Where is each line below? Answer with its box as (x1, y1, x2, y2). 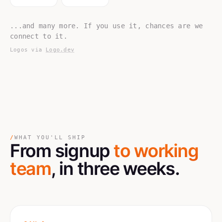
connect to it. (10, 32, 67, 40)
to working (113, 140, 199, 162)
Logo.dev (46, 47, 74, 53)
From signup (10, 140, 113, 162)
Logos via (10, 47, 42, 53)
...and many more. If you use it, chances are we (10, 22, 203, 30)
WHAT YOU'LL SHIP (14, 134, 86, 141)
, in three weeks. (51, 158, 179, 179)
